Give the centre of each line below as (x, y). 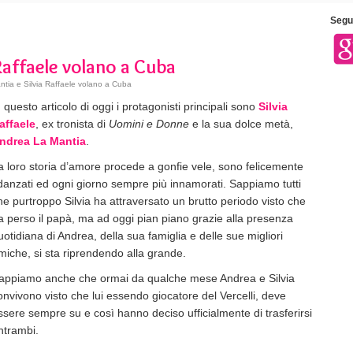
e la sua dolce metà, (241, 124)
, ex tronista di (72, 124)
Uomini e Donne (149, 124)
